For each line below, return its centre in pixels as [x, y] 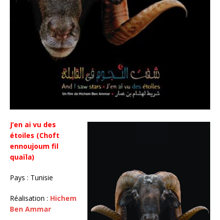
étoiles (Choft [35, 136]
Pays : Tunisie [31, 178]
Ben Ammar [30, 209]
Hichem [63, 198]
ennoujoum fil [34, 146]
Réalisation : [30, 198]
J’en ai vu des [33, 125]
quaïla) [22, 157]
